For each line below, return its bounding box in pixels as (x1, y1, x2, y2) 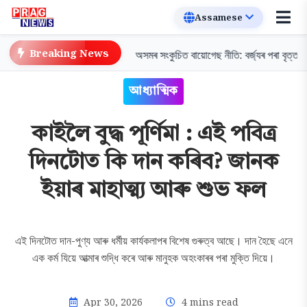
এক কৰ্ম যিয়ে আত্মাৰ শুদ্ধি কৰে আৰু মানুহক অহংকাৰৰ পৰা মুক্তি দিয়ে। (32, 250, 275, 265)
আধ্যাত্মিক (129, 86, 178, 97)
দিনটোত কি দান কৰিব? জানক (28, 152, 279, 174)
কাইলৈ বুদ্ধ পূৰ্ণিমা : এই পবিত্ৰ (31, 124, 276, 146)
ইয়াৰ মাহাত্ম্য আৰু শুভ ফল (41, 180, 266, 202)
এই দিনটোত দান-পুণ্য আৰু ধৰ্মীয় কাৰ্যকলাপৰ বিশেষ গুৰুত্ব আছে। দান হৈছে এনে (14, 233, 293, 248)
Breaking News (29, 46, 110, 60)
